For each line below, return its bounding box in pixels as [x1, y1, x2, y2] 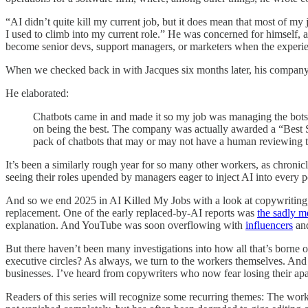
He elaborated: [5, 87, 69, 99]
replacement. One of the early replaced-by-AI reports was [5, 206, 257, 219]
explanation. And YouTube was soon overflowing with [5, 219, 245, 231]
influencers [245, 219, 293, 231]
